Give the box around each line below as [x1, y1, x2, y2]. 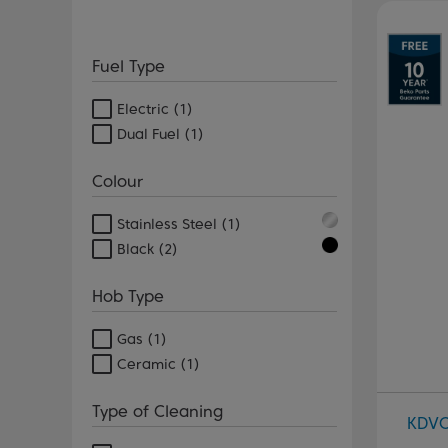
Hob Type [92, 287, 164, 306]
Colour [92, 172, 143, 191]
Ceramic [117, 356, 176, 372]
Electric [117, 101, 169, 117]
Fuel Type [92, 57, 165, 76]
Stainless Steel [117, 216, 217, 232]
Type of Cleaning [92, 402, 223, 421]
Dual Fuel [117, 126, 180, 142]
